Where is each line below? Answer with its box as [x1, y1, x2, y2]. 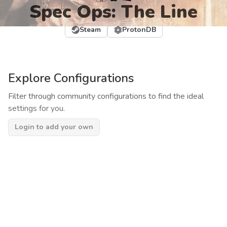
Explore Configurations [8, 70, 134, 86]
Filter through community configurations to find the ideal [8, 91, 204, 102]
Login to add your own [15, 122, 93, 132]
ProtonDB [122, 25, 156, 34]
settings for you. [8, 103, 65, 114]
